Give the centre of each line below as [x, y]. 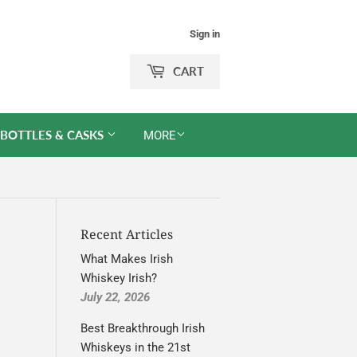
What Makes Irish [127, 259]
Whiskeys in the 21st [135, 347]
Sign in [205, 34]
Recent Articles [127, 234]
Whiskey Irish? [119, 278]
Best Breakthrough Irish [143, 328]
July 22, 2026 [115, 297]
